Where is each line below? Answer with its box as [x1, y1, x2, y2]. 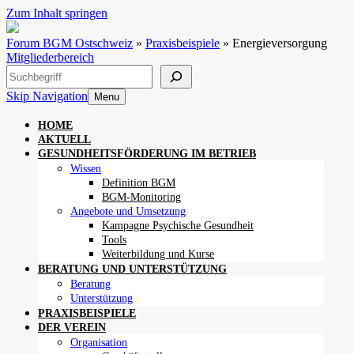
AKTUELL [38, 134, 91, 145]
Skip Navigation [6, 89, 88, 103]
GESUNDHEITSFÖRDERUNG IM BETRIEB [38, 148, 256, 160]
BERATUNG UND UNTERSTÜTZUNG [38, 263, 227, 275]
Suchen [6, 64, 43, 77]
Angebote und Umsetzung [70, 205, 186, 217]
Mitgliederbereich [6, 51, 94, 64]
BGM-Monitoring [102, 191, 181, 203]
